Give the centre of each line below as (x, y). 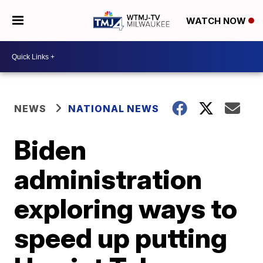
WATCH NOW (217, 21)
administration (108, 179)
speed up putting (121, 238)
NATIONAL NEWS (114, 109)
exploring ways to (126, 208)
